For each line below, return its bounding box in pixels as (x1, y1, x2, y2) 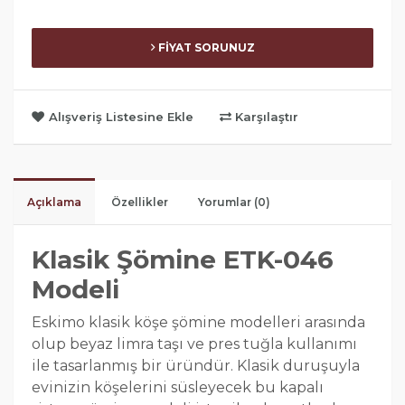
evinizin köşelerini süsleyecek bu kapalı (32, 379, 324, 397)
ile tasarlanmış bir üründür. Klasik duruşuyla (32, 357, 360, 375)
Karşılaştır (231, 109, 298, 125)
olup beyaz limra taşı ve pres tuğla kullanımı (32, 335, 357, 353)
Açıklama (27, 195, 81, 210)
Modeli (32, 274, 119, 306)
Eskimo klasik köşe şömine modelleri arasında (32, 314, 365, 332)
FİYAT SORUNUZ (155, 41, 255, 55)
